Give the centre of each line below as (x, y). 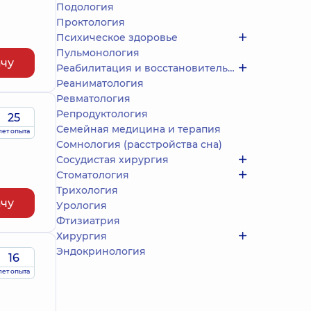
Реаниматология (100, 83)
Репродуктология (102, 114)
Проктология (91, 22)
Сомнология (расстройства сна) (139, 144)
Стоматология (93, 175)
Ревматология (93, 99)
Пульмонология (98, 53)
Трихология (87, 190)
